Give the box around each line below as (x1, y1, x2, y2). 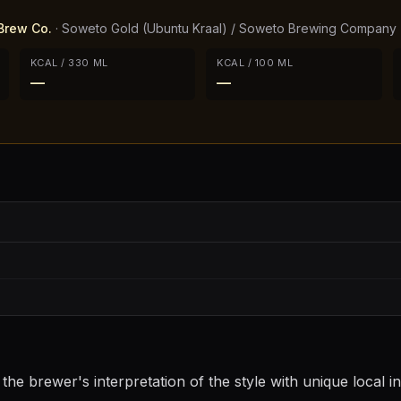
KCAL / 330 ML (30, 56, 108, 69)
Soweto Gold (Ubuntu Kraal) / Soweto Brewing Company (62, 21, 397, 36)
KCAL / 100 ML (217, 56, 294, 69)
